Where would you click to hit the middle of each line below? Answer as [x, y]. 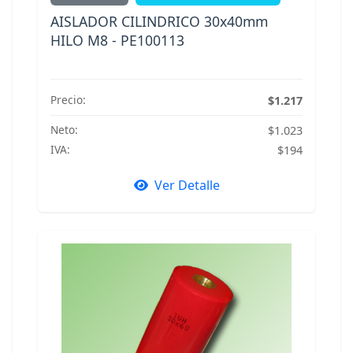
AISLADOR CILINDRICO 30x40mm [159, 21]
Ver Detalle [187, 185]
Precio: [68, 100]
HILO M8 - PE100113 [117, 40]
